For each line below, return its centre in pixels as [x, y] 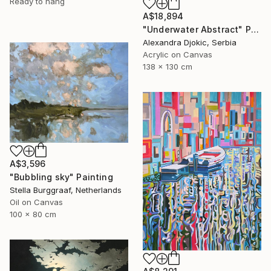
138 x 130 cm [168, 66]
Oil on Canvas [36, 202]
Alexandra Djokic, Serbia [190, 42]
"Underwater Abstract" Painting [255, 29]
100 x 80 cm [33, 214]
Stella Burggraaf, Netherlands [66, 190]
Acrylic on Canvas [178, 54]
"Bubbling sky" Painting [61, 177]
